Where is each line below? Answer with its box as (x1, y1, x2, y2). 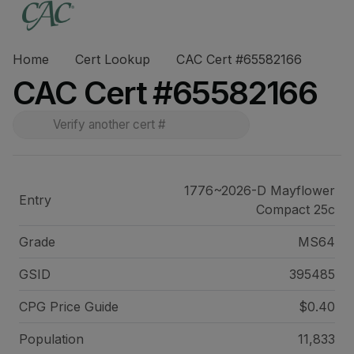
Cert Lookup (75, 51, 150, 67)
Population (19, 331, 84, 347)
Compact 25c (255, 201, 335, 217)
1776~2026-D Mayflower (183, 183, 335, 198)
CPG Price (19, 299, 85, 314)
